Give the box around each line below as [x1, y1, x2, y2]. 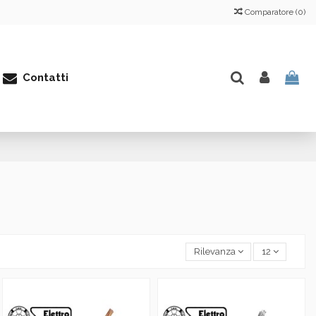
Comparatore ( [245, 7, 298, 17]
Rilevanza [193, 246, 236, 257]
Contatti [20, 71, 69, 84]
